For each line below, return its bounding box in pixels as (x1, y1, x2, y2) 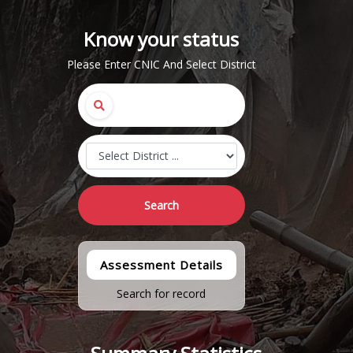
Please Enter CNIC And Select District (66, 57, 256, 72)
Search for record (117, 286, 206, 301)
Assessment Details (99, 257, 223, 273)
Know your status (84, 26, 240, 52)
